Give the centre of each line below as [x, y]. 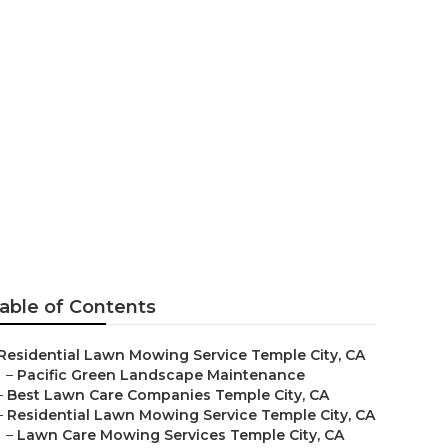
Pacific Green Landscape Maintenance [161, 375]
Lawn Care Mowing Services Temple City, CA [180, 435]
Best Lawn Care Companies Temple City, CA [168, 395]
